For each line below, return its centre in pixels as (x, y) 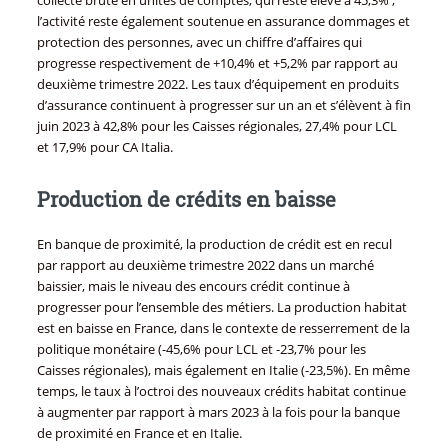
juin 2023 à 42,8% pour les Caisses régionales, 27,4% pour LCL (216, 125)
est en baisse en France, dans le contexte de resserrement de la (223, 328)
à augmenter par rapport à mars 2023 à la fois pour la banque (218, 412)
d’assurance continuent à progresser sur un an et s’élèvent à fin (223, 104)
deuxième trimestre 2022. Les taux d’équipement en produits (217, 83)
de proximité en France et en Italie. (139, 433)
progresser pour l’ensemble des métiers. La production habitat (221, 307)
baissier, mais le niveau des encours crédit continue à (193, 286)
